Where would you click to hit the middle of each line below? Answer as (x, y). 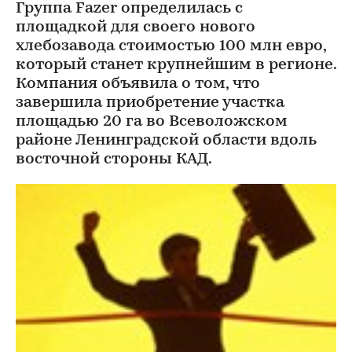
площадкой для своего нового (136, 27)
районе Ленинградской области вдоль (166, 141)
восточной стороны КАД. (114, 159)
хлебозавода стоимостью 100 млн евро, (171, 46)
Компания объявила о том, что (138, 84)
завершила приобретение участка (150, 103)
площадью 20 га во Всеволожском (152, 122)
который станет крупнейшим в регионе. (176, 65)
